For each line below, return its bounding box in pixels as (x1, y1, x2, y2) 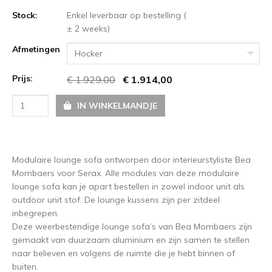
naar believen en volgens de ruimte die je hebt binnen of (12, 247, 235, 259)
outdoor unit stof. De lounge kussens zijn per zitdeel (12, 194, 220, 205)
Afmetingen (12, 43, 60, 55)
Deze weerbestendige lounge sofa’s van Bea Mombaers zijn (12, 220, 252, 232)
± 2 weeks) (67, 22, 112, 34)
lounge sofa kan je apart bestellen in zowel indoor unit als (12, 180, 245, 192)
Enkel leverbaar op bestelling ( (67, 9, 186, 21)
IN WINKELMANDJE (75, 100, 157, 111)
